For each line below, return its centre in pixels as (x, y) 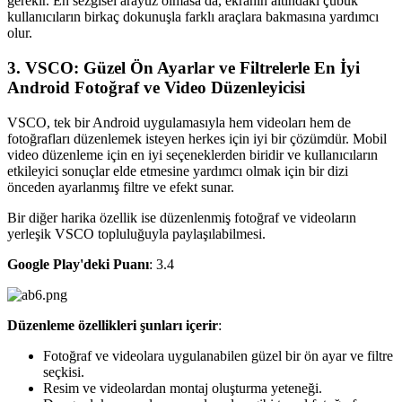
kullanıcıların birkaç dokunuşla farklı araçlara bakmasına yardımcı (193, 17)
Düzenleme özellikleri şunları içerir (113, 325)
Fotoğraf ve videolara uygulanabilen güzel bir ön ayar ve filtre (218, 355)
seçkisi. (64, 371)
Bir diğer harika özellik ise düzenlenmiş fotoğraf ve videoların (182, 217)
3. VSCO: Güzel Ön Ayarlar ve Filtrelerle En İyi (184, 67)
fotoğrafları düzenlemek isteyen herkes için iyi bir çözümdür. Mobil (197, 138)
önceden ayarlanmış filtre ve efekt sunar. (121, 187)
